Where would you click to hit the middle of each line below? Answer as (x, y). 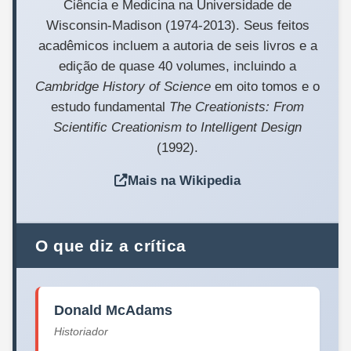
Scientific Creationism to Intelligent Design (177, 127)
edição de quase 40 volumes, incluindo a (177, 66)
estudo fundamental (110, 107)
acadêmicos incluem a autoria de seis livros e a (177, 46)
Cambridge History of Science (123, 87)
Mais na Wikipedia (184, 181)
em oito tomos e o (265, 87)
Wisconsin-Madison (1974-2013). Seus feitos (177, 25)
